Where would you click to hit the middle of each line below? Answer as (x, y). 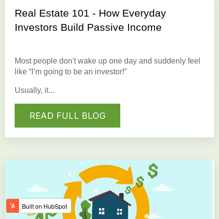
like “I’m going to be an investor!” (71, 72)
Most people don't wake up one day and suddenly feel (108, 61)
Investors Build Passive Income (88, 27)
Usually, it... (34, 90)
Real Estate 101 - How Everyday (90, 13)
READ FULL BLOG (67, 116)
